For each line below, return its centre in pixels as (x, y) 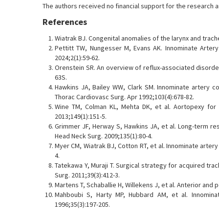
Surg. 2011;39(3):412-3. (87, 175)
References (65, 22)
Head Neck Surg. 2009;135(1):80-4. (104, 136)
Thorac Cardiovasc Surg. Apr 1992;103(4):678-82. (124, 97)
